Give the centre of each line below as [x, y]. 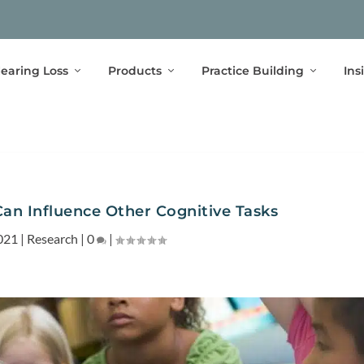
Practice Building [252, 70]
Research [52, 238]
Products [134, 70]
